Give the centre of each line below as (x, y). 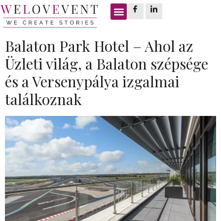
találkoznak (43, 99)
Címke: (47, 16)
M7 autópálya (146, 16)
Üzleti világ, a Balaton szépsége (107, 64)
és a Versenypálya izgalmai (92, 81)
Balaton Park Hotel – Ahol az (99, 46)
